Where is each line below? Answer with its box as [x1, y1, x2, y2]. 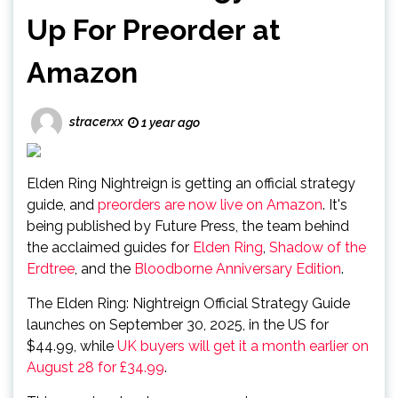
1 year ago [139, 115, 200, 130]
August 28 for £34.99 [27, 359, 164, 376]
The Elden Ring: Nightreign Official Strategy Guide [27, 295, 350, 312]
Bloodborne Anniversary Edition [134, 260, 341, 277]
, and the [75, 260, 134, 277]
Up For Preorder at [27, 13, 281, 46]
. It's [322, 196, 347, 213]
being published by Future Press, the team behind [27, 218, 349, 235]
